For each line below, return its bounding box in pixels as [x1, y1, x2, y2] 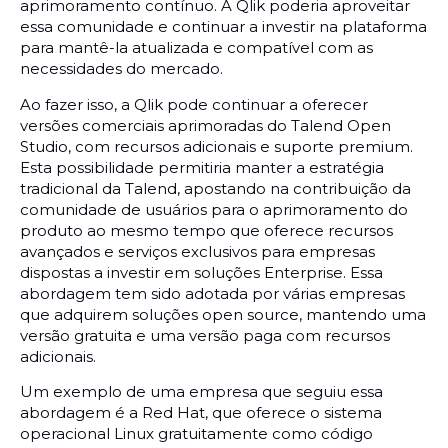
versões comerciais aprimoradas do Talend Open [20, 115, 391, 135]
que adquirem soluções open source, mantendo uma [20, 304, 426, 324]
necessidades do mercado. [20, 59, 223, 79]
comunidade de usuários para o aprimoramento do [20, 199, 408, 219]
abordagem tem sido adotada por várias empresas [20, 283, 405, 303]
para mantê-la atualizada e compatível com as [20, 38, 373, 58]
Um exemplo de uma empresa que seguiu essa [20, 382, 383, 402]
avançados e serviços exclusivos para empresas [20, 241, 375, 261]
